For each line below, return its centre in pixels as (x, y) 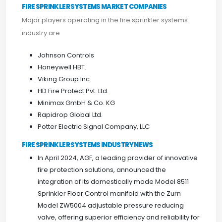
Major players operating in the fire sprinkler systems (105, 20)
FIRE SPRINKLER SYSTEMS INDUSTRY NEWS (87, 145)
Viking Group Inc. (64, 79)
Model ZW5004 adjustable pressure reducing (111, 205)
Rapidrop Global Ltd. (70, 115)
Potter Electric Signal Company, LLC (94, 127)
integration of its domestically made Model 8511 (113, 182)
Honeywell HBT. (62, 67)
